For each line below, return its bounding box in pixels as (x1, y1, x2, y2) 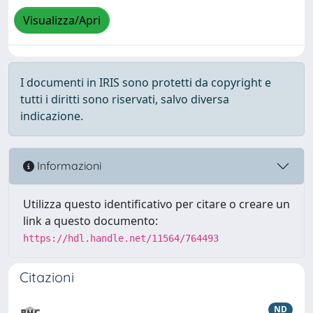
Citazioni (20, 268, 74, 286)
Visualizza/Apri (23, 13, 101, 29)
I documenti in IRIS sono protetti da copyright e (20, 74, 271, 90)
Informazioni (34, 159, 101, 173)
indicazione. (20, 108, 83, 124)
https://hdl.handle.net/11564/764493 (23, 232, 219, 244)
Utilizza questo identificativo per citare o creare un (23, 196, 290, 212)
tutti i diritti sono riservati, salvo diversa (20, 91, 229, 107)
